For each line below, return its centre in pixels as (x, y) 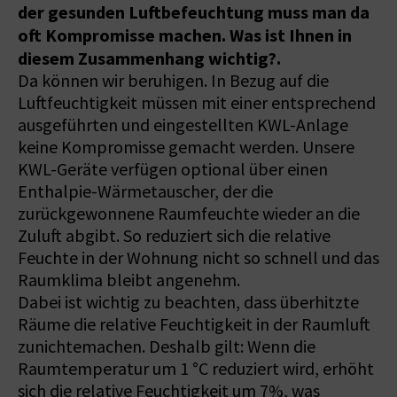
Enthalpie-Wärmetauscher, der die (145, 191)
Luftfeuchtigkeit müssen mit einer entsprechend (197, 103)
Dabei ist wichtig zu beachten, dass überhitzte (188, 302)
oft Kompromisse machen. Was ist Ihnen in (185, 35)
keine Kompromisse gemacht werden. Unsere (186, 147)
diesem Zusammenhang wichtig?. (149, 58)
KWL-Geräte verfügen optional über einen (173, 169)
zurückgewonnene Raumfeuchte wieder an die (189, 214)
